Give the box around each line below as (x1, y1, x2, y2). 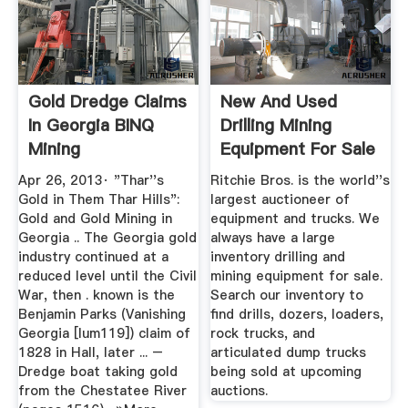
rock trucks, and (210, 324, 316, 343)
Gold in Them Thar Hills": (17, 190, 179, 209)
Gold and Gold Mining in (17, 209, 172, 229)
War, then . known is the (17, 286, 175, 305)
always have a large (210, 229, 336, 248)
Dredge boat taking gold (17, 362, 178, 382)
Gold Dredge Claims (27, 89, 187, 113)
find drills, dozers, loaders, (210, 305, 384, 324)
